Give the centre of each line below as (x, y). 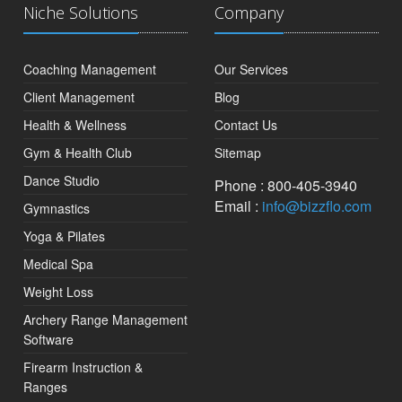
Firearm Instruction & (83, 367)
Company (249, 13)
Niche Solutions (80, 13)
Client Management (79, 97)
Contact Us (245, 125)
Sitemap (237, 153)
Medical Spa (58, 264)
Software (48, 339)
